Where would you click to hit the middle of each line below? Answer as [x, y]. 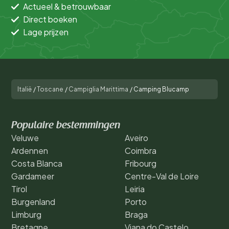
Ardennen [30, 151]
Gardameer [33, 176]
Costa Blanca [37, 164]
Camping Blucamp [161, 89]
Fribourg [141, 164]
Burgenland [33, 202]
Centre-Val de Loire [162, 176]
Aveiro [136, 138]
